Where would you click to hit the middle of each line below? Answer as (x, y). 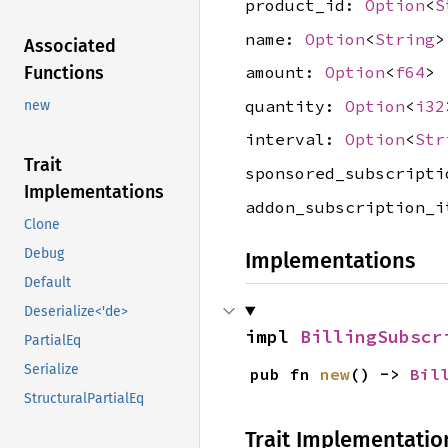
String (405, 38)
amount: (285, 72)
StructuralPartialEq (84, 399)
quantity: (295, 105)
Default (47, 283)
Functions (64, 73)
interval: (295, 139)
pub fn (284, 373)
